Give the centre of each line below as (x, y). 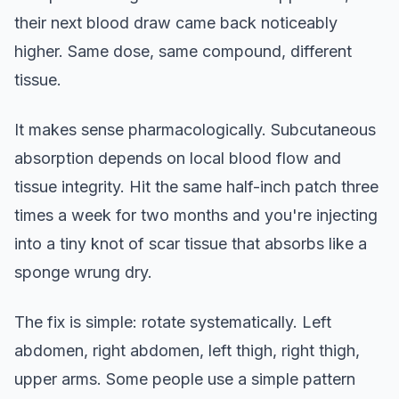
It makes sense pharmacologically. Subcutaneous (195, 130)
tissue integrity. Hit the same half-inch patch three (196, 187)
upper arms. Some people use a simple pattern (185, 379)
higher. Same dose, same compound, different (183, 51)
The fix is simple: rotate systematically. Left (173, 322)
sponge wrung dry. (83, 272)
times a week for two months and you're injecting (196, 215)
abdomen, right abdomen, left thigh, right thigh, (187, 350)
